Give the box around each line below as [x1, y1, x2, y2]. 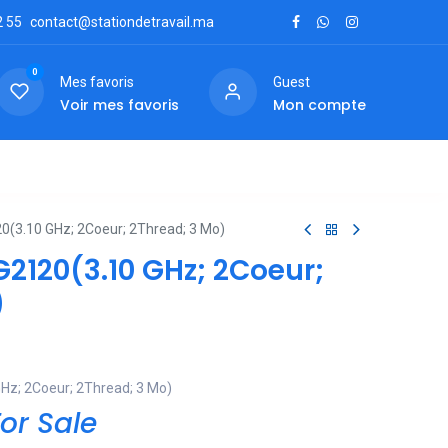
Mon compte [272, 94, 366, 115]
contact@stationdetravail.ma [30, 13, 215, 30]
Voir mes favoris [59, 94, 179, 115]
